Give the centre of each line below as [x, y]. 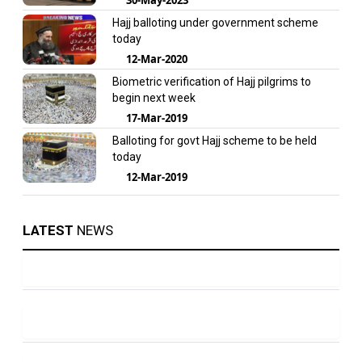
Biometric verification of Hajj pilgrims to [211, 81]
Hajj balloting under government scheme [215, 22]
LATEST [48, 230]
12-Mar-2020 [156, 59]
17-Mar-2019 [156, 118]
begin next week [154, 97]
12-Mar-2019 [156, 177]
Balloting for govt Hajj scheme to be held [214, 140]
